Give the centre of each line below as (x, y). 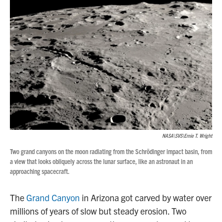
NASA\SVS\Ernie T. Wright (187, 135)
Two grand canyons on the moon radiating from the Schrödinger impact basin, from (111, 151)
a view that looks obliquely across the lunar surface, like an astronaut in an (101, 161)
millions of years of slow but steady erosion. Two (98, 211)
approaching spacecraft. (40, 171)
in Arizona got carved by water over (146, 197)
